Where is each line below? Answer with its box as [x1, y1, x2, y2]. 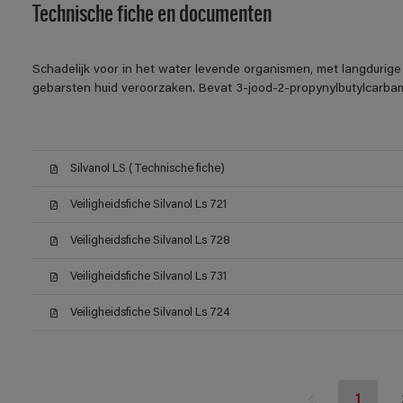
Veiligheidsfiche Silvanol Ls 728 [69, 235, 230, 247]
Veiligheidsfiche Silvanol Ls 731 [69, 271, 227, 283]
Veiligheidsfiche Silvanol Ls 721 [69, 199, 227, 211]
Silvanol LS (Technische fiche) [69, 163, 225, 175]
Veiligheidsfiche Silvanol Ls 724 [69, 307, 229, 319]
